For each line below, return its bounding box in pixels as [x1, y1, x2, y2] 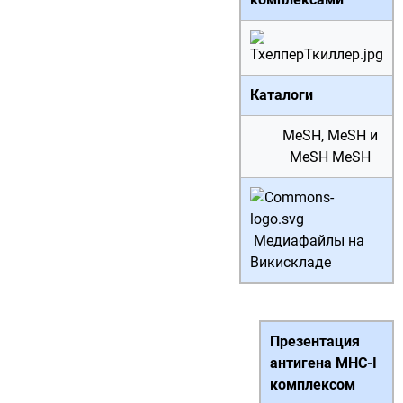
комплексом [270, 376, 355, 393]
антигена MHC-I [270, 354, 377, 372]
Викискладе [250, 254, 331, 271]
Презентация [270, 333, 360, 350]
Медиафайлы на [254, 232, 364, 249]
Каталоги [250, 86, 313, 103]
